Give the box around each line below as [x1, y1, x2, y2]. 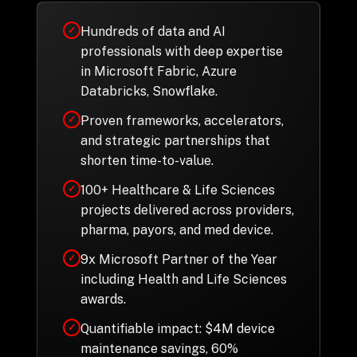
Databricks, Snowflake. [80, 84, 218, 99]
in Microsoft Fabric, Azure [80, 64, 237, 79]
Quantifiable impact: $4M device [80, 321, 275, 336]
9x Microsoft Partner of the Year [80, 252, 277, 267]
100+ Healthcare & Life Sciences [80, 182, 275, 198]
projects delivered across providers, [80, 202, 294, 218]
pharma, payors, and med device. [80, 222, 277, 237]
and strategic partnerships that [80, 133, 270, 148]
